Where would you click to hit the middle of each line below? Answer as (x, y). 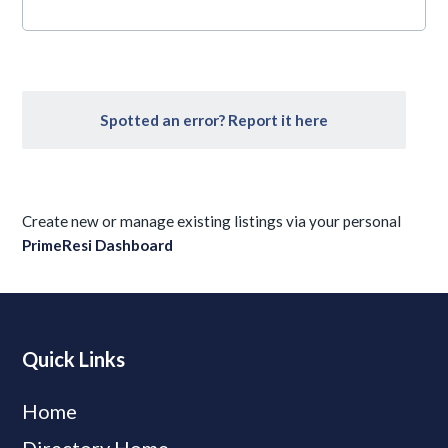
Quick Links (74, 359)
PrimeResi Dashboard (98, 245)
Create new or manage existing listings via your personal (212, 221)
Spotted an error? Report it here (214, 120)
